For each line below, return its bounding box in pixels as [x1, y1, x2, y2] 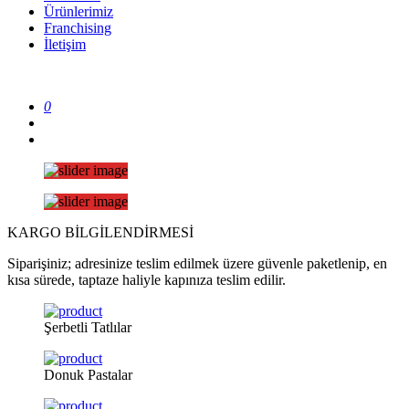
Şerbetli [44, 320, 88, 335]
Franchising [44, 20, 111, 36]
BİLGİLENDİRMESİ [65, 225, 194, 240]
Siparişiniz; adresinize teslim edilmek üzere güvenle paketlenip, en [7, 256, 387, 271]
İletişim [44, 37, 86, 52]
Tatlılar [88, 320, 131, 335]
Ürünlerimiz [44, 4, 113, 19]
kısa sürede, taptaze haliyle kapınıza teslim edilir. [7, 272, 286, 288]
